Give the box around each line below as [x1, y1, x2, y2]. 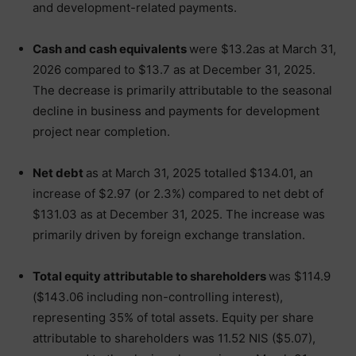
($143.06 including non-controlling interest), [33, 289, 283, 304]
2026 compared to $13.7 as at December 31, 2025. [33, 62, 315, 77]
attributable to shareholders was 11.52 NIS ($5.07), [33, 331, 315, 346]
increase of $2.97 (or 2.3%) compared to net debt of [33, 186, 323, 201]
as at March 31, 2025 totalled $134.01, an [86, 165, 313, 180]
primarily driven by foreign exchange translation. [33, 227, 305, 242]
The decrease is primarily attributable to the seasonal [33, 83, 332, 98]
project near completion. [33, 124, 170, 139]
